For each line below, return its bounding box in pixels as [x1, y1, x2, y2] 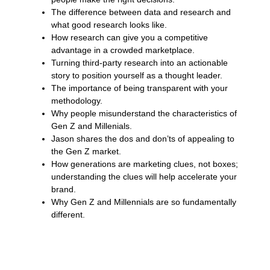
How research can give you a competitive [51, 32, 208, 42]
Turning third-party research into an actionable [51, 57, 228, 67]
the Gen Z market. [51, 146, 121, 156]
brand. [51, 184, 76, 194]
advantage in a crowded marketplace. [51, 45, 195, 55]
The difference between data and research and [51, 7, 231, 17]
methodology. [51, 95, 102, 105]
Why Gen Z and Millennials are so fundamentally [51, 196, 236, 207]
